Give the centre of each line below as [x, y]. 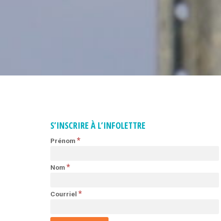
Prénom [64, 141]
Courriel [64, 194]
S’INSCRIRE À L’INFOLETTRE [98, 126]
